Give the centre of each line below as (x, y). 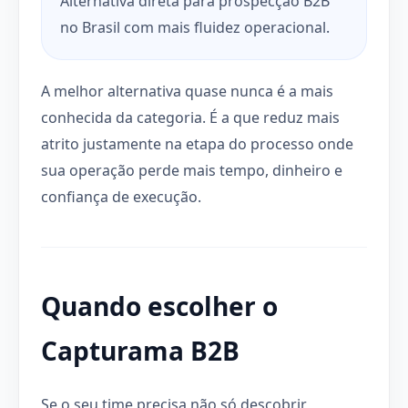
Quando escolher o (159, 306)
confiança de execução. (121, 196)
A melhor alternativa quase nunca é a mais (187, 91)
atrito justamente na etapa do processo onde (197, 143)
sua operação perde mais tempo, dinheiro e (192, 170)
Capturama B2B (140, 350)
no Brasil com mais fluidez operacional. (195, 27)
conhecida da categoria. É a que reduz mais (190, 117)
